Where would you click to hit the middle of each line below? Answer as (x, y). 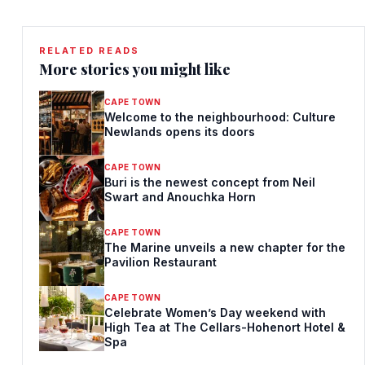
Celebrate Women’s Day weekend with (215, 312)
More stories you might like (134, 69)
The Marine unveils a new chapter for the (224, 247)
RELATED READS (89, 51)
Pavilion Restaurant (160, 262)
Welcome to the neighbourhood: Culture (220, 117)
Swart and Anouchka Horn (180, 197)
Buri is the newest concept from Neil (209, 182)
